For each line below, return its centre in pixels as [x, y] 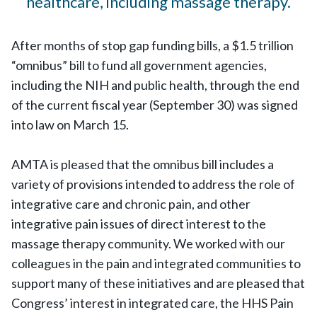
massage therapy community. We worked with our [148, 243]
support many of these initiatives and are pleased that [158, 283]
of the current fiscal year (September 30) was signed [155, 105]
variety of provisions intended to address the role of [153, 184]
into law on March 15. [70, 125]
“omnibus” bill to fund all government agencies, [139, 65]
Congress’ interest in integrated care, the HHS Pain [152, 303]
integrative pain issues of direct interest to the [139, 224]
